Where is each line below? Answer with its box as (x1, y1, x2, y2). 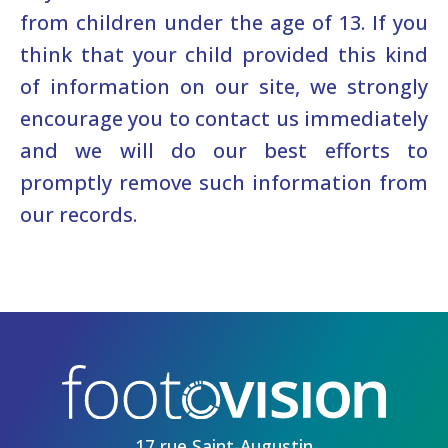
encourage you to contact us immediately (20, 104, 428, 132)
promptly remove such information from (20, 168, 428, 196)
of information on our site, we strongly (20, 72, 428, 100)
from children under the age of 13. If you (20, 8, 428, 36)
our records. (20, 200, 137, 228)
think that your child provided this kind (20, 40, 428, 68)
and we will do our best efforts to (20, 136, 428, 164)
